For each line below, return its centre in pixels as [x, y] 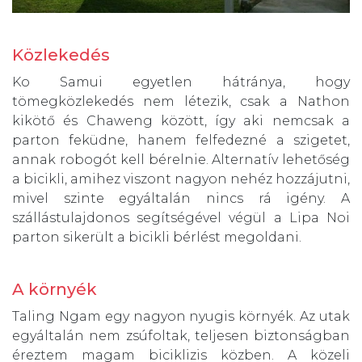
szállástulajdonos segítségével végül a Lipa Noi [181, 217]
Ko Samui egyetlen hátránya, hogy [181, 82]
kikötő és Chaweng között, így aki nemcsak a [181, 120]
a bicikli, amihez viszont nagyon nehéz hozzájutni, [181, 179]
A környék [55, 289]
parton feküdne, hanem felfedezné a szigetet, [181, 140]
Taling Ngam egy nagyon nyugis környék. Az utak [181, 316]
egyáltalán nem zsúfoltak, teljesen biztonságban [181, 335]
